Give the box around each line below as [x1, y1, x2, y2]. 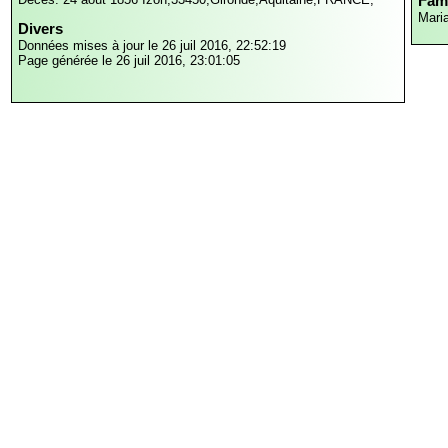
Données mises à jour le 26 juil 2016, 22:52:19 [18, 38, 286, 54]
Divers [18, 20, 63, 38]
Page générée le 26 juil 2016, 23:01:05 [18, 53, 240, 69]
